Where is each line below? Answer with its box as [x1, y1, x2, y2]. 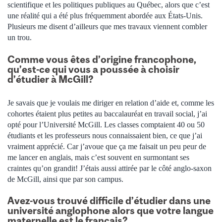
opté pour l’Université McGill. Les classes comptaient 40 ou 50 [7, 120, 205, 129]
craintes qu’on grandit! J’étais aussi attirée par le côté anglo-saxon [7, 164, 212, 172]
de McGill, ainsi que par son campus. [7, 174, 123, 183]
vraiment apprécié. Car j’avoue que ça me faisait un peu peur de [7, 142, 206, 151]
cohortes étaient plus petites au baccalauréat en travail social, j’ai [7, 109, 207, 118]
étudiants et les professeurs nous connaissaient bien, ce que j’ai [7, 131, 202, 140]
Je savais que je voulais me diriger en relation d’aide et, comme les [7, 98, 214, 107]
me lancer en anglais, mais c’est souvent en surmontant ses [7, 153, 189, 162]
